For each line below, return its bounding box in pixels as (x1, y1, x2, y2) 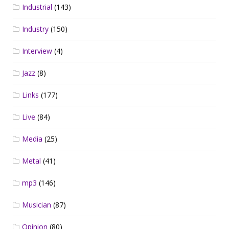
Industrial (22, 2, 52, 12)
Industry (22, 24, 49, 34)
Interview (22, 45, 52, 56)
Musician (22, 199, 51, 210)
